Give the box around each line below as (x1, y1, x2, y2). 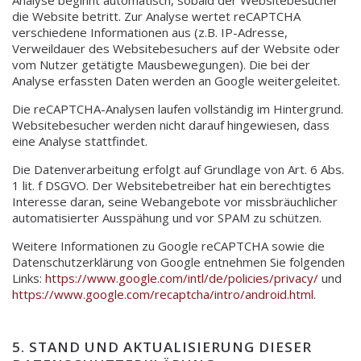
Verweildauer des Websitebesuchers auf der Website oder (12, 39, 340, 56)
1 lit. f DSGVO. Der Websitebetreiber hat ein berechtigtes (12, 176, 331, 193)
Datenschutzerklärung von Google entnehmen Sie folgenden (12, 253, 345, 270)
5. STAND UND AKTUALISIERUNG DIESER (12, 337, 312, 356)
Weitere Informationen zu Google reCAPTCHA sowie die (12, 237, 325, 254)
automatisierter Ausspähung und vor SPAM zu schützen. (12, 209, 322, 226)
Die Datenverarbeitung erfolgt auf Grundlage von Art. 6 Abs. (12, 160, 344, 177)
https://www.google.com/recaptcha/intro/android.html (12, 285, 313, 302)
